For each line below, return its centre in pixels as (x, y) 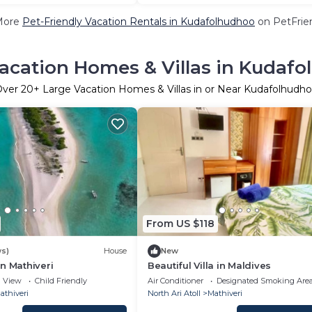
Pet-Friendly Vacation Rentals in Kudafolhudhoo (139, 22)
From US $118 (180, 224)
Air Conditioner (175, 280)
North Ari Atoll (174, 293)
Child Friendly (61, 280)
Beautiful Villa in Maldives (209, 265)
